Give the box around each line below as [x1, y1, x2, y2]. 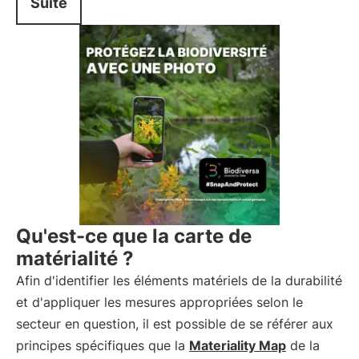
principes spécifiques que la [16, 337, 189, 353]
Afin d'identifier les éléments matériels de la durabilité [16, 272, 342, 288]
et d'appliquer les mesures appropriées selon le [16, 294, 303, 310]
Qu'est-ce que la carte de [16, 224, 252, 248]
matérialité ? [16, 247, 134, 270]
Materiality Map [189, 337, 286, 353]
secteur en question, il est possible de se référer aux [16, 316, 333, 332]
